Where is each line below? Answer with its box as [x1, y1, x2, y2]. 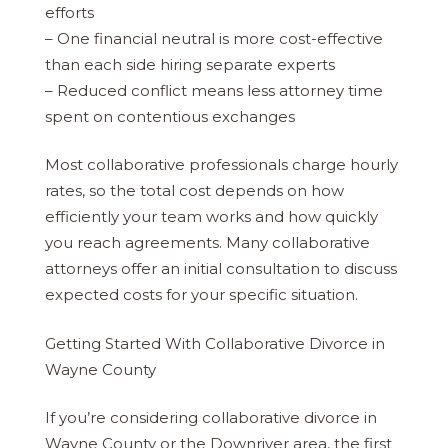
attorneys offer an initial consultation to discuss [45, 259, 397, 279]
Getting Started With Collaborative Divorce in [45, 333, 385, 353]
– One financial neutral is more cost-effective [45, 28, 383, 48]
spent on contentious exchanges [45, 106, 295, 126]
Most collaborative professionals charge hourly [45, 155, 398, 175]
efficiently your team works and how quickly [45, 207, 378, 227]
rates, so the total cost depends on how [45, 181, 344, 201]
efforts [45, 2, 94, 22]
